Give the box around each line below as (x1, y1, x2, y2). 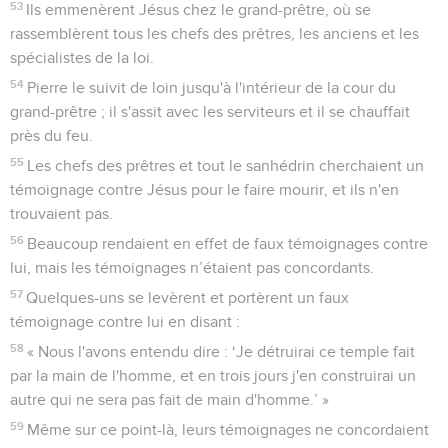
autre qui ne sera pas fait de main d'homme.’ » (10, 391, 329, 408)
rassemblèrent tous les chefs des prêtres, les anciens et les (10, 25, 419, 42)
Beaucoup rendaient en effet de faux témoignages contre (27, 235, 429, 252)
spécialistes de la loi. (10, 49, 154, 66)
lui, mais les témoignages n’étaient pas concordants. (10, 259, 374, 276)
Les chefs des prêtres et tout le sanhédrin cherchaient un (27, 157, 425, 174)
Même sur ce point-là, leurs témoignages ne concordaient (27, 421, 430, 438)
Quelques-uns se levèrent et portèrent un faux (26, 289, 350, 306)
